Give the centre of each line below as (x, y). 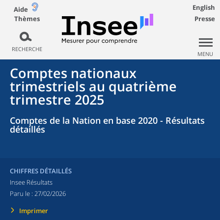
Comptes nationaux (73, 73)
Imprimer (34, 211)
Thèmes (27, 18)
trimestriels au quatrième (93, 86)
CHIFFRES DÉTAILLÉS (41, 171)
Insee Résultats (31, 182)
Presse (205, 19)
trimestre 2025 (57, 99)
